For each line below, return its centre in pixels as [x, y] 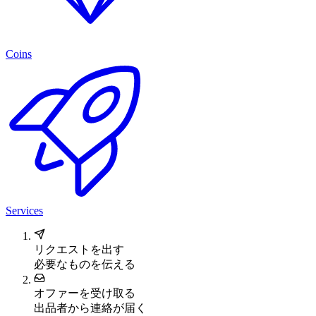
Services [24, 211]
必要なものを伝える [85, 265]
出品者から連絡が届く [90, 308]
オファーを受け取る [85, 293]
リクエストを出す [79, 250]
